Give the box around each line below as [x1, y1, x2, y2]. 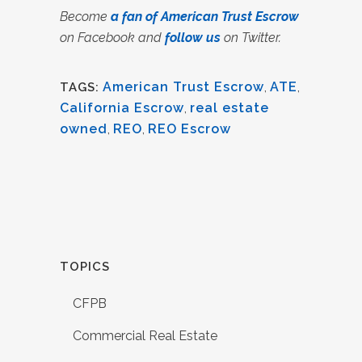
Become [60, 9, 111, 24]
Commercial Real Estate [73, 328, 217, 343]
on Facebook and [60, 30, 165, 45]
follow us [165, 30, 221, 45]
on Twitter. [221, 30, 281, 45]
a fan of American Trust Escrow [111, 9, 299, 24]
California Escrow [60, 100, 184, 116]
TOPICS [60, 259, 110, 274]
